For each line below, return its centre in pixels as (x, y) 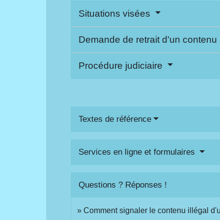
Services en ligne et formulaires (138, 152)
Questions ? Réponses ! (123, 185)
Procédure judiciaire (122, 65)
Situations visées (116, 13)
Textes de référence (115, 119)
